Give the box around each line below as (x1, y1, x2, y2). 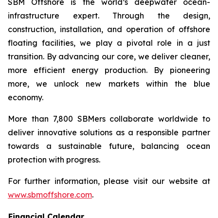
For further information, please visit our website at (8, 176, 210, 186)
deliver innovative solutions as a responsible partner (8, 127, 210, 137)
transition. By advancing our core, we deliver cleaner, (8, 52, 210, 61)
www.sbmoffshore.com (8, 190, 92, 200)
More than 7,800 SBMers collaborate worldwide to (8, 114, 210, 124)
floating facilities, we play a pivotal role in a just (8, 38, 210, 48)
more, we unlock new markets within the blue (8, 79, 210, 89)
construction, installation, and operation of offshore (8, 24, 210, 34)
